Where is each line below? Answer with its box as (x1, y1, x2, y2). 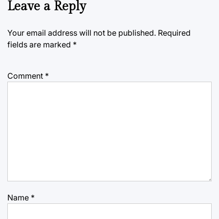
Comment (7, 70, 45, 81)
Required (158, 27, 191, 38)
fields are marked (7, 39, 73, 49)
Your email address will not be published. (7, 27, 156, 38)
